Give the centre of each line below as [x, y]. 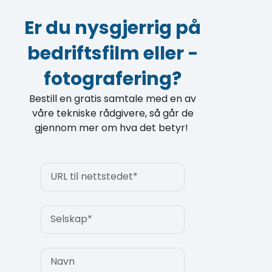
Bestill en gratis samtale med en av [113, 99]
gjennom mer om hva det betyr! [113, 128]
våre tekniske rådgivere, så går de [113, 114]
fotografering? [113, 79]
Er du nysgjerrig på [113, 28]
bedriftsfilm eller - [113, 54]
